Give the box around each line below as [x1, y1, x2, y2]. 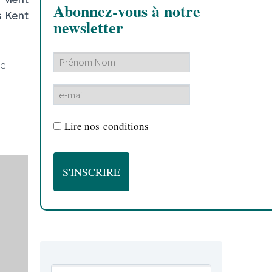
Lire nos [64, 118, 100, 133]
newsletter [53, 16, 123, 39]
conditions [100, 118, 149, 133]
